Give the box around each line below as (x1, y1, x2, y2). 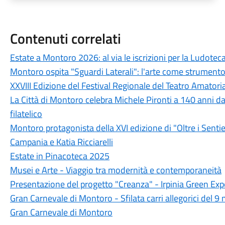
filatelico (10, 107, 42, 121)
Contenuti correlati (10, 28, 121, 49)
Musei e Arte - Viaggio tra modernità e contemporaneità (10, 163, 221, 177)
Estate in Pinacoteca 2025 (10, 149, 109, 163)
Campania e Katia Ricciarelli (10, 135, 113, 149)
